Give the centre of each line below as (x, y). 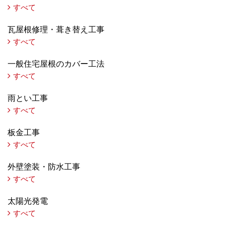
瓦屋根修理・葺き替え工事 (56, 29)
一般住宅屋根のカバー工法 (56, 64)
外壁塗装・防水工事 (44, 166)
